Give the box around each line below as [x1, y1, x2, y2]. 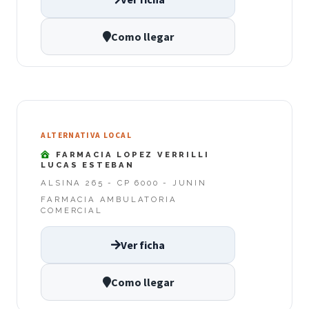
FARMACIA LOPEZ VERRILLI [52, 149, 210, 159]
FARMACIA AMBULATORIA [41, 195, 177, 205]
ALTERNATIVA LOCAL [41, 130, 132, 141]
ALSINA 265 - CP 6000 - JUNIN [41, 178, 207, 188]
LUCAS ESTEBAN [41, 159, 134, 170]
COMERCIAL [41, 206, 103, 216]
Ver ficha [121, 237, 165, 252]
